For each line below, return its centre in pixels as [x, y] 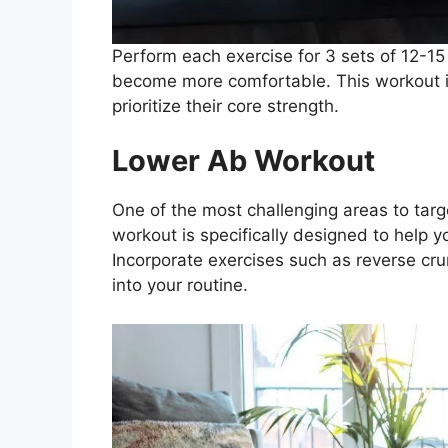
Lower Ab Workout [243, 161]
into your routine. [180, 285]
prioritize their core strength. [225, 105]
